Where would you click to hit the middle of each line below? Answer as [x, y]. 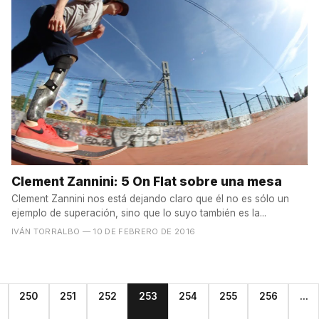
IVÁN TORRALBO [46, 232]
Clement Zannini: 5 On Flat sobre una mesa [147, 181]
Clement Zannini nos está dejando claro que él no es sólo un [150, 199]
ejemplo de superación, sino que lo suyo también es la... [139, 213]
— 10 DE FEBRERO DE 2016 [139, 232]
